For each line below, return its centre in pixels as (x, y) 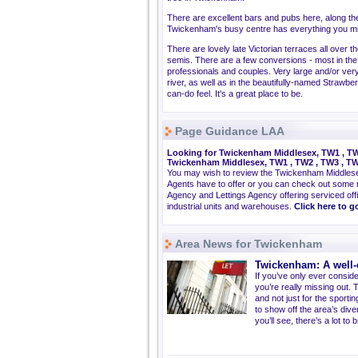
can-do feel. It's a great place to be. (235, 93)
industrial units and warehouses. (231, 206)
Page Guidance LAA (230, 131)
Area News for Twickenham (249, 244)
